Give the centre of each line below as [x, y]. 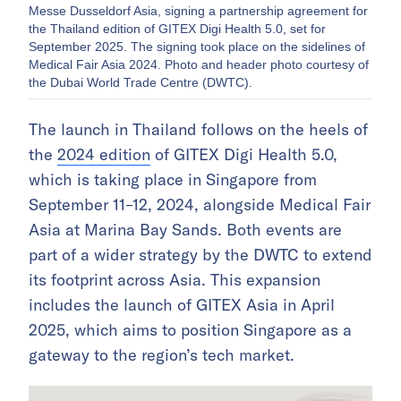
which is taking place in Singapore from [173, 180]
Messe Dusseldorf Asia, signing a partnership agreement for [198, 11]
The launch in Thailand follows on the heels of [198, 130]
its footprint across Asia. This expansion [175, 280]
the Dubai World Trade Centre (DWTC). [141, 83]
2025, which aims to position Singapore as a [190, 330]
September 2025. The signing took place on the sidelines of [197, 47]
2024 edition [104, 155]
